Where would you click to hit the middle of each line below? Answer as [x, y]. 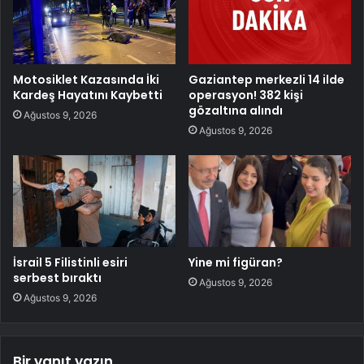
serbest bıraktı [57, 278]
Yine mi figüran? [236, 263]
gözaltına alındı [236, 111]
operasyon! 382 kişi [246, 95]
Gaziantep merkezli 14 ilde [266, 80]
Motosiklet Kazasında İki [86, 80]
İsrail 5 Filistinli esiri [70, 263]
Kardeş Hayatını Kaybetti [88, 95]
